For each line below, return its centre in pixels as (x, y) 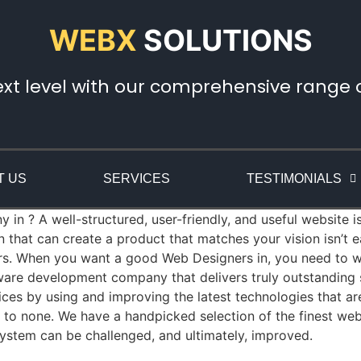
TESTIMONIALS (294, 178)
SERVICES (136, 178)
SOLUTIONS (228, 40)
